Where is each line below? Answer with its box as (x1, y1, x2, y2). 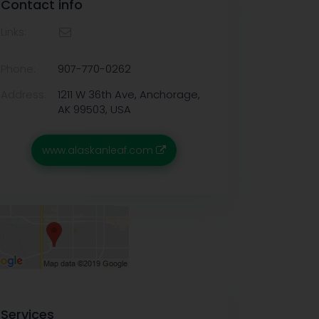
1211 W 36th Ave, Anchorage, (58, 87, 200, 102)
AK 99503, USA (58, 102, 131, 117)
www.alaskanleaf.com (42, 143, 156, 157)
